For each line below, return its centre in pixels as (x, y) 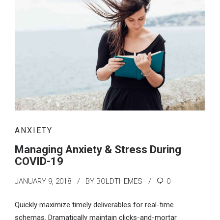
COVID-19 (39, 162)
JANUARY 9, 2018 (43, 181)
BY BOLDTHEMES (114, 181)
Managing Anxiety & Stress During (98, 150)
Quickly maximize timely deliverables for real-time (94, 205)
